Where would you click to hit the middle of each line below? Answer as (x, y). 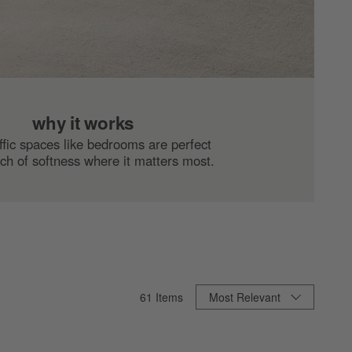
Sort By (201, 293)
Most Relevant (245, 297)
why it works (83, 123)
